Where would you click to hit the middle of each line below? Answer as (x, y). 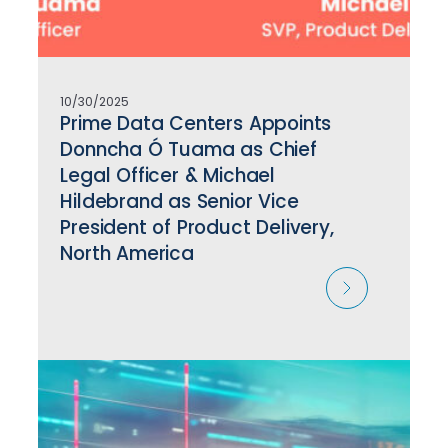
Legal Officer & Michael (167, 175)
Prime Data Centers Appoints (196, 123)
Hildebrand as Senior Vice (179, 201)
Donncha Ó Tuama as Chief (188, 149)
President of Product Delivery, (197, 227)
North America (127, 253)
